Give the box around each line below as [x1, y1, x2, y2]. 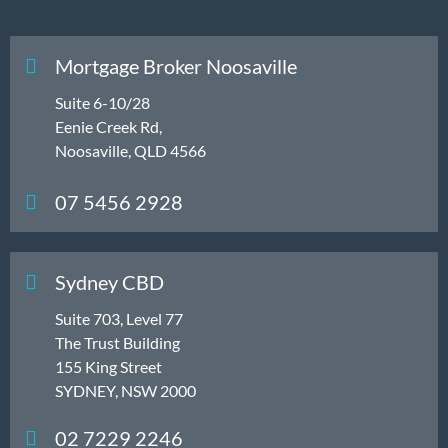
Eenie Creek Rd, [55, 116, 162, 136]
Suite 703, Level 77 [55, 308, 183, 328]
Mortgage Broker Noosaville [55, 53, 297, 78]
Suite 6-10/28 [55, 92, 150, 112]
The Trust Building [55, 332, 180, 352]
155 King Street [55, 356, 162, 376]
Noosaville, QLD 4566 [55, 140, 206, 160]
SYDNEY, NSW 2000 [55, 380, 196, 400]
